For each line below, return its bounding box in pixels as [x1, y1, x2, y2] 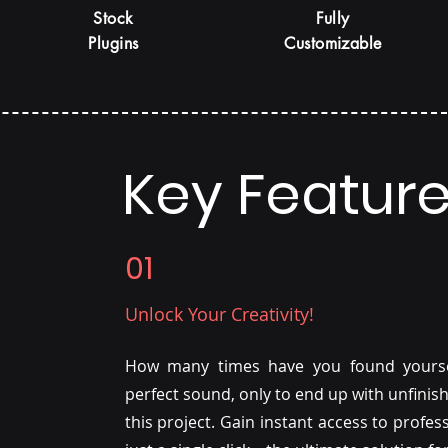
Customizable [284, 32, 382, 54]
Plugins [88, 32, 139, 54]
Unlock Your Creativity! [124, 301, 314, 326]
